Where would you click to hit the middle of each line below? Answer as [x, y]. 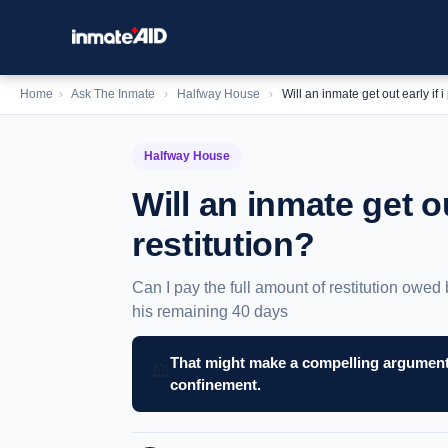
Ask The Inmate [113, 94]
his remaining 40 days [210, 311]
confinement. [215, 384]
